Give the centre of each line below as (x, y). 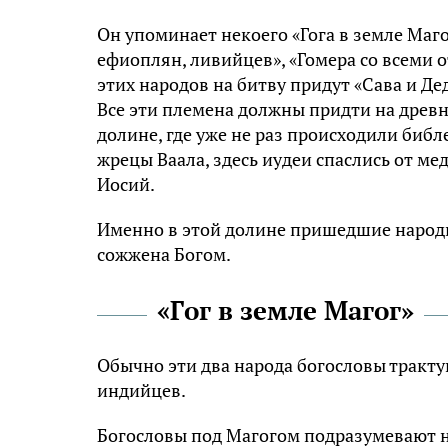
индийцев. (141, 390)
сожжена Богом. (164, 254)
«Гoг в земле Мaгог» (285, 310)
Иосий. (126, 184)
